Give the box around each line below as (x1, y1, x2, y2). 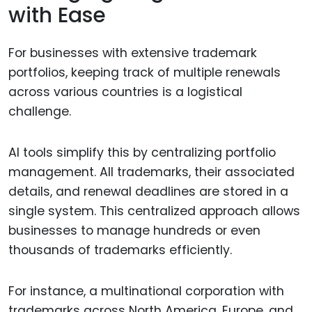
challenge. (8, 103, 71, 120)
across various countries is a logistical (8, 84, 242, 101)
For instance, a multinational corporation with (8, 282, 284, 299)
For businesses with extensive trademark (8, 45, 257, 62)
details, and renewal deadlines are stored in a (8, 183, 288, 201)
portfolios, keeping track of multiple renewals (8, 64, 281, 81)
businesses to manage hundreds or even (8, 222, 260, 240)
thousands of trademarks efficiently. (8, 242, 232, 259)
